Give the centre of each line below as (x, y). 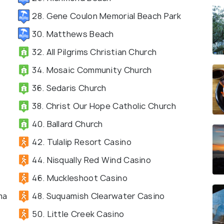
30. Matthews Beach (72, 34)
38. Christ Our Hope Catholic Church (103, 106)
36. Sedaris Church (68, 88)
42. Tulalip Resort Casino (81, 142)
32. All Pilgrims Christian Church (93, 52)
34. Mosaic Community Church (91, 70)
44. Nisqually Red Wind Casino (90, 160)
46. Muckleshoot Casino (79, 178)
